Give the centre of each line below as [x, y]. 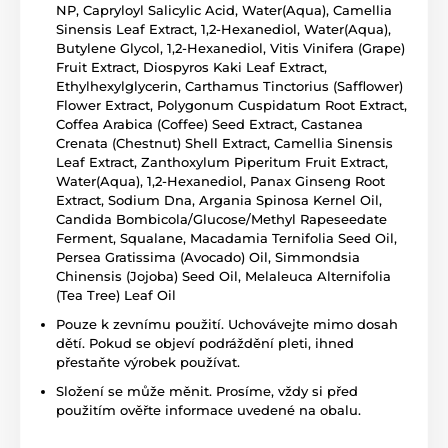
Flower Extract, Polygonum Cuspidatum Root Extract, [231, 104]
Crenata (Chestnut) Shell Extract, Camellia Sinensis [224, 142]
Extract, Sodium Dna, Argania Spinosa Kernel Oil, [219, 199]
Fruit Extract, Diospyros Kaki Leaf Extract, [191, 66]
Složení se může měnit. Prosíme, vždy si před [207, 390]
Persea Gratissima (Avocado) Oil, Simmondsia [208, 256]
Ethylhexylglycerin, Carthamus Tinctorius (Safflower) [229, 85]
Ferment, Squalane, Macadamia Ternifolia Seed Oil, [226, 237]
